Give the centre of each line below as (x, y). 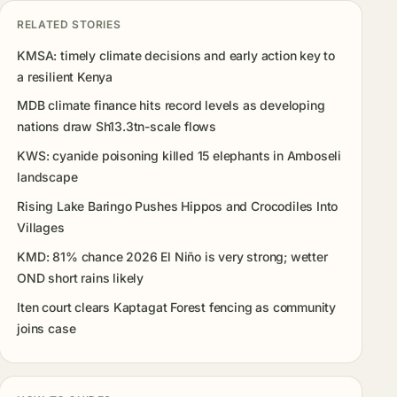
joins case (47, 328)
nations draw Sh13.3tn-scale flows (117, 127)
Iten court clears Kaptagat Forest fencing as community (177, 307)
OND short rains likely (81, 277)
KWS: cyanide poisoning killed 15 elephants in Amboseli (179, 156)
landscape (47, 177)
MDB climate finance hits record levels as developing (171, 105)
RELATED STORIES (69, 24)
